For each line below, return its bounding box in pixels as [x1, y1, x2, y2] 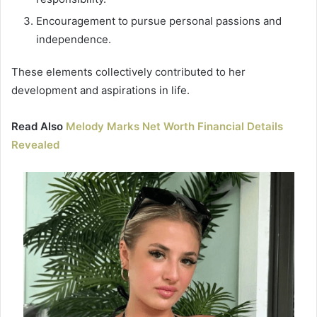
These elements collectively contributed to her [11, 65, 246, 79]
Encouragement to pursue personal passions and [36, 14, 282, 28]
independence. [36, 33, 111, 47]
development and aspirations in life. [11, 83, 190, 98]
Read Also [11, 120, 66, 134]
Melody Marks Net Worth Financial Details [66, 120, 283, 134]
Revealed [11, 138, 59, 152]
